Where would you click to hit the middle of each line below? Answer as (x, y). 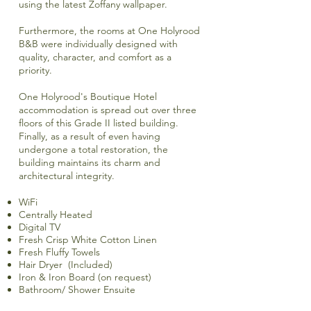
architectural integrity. (67, 176)
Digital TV (40, 227)
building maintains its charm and (90, 162)
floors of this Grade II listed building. (99, 123)
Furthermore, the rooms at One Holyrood (109, 31)
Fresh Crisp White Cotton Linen (88, 239)
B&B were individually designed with (98, 44)
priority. (35, 70)
